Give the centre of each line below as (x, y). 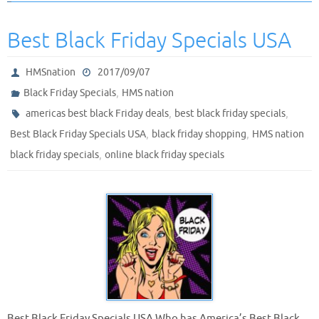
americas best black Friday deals (98, 114)
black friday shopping (199, 134)
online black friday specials (164, 155)
